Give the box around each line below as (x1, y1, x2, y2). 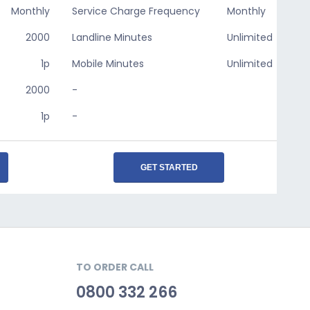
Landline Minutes (72, 30, 152, 44)
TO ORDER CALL (76, 260, 154, 274)
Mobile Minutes (72, 57, 144, 71)
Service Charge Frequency (72, 4, 200, 18)
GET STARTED (140, 163, 198, 172)
